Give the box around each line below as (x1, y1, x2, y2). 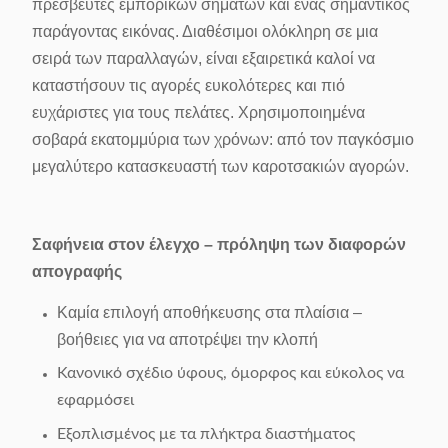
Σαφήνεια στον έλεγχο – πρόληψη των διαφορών (32, 236, 406, 253)
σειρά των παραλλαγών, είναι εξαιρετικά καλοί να (32, 50, 375, 67)
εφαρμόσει (57, 392, 134, 408)
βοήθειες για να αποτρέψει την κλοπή (57, 331, 318, 348)
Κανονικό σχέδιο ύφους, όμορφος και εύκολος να (57, 365, 404, 381)
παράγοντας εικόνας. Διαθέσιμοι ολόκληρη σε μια (32, 23, 378, 40)
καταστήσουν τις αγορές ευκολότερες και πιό (32, 77, 345, 94)
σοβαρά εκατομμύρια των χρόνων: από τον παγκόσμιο (32, 131, 414, 148)
